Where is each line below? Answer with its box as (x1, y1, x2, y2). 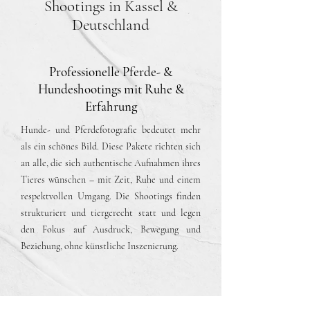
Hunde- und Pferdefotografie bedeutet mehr (21, 124, 201, 136)
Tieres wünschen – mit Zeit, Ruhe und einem (21, 174, 201, 185)
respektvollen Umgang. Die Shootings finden (21, 190, 201, 202)
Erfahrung (84, 98, 137, 114)
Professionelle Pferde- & (49, 64, 172, 80)
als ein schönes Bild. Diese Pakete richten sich (21, 140, 201, 152)
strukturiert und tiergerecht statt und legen (21, 207, 201, 219)
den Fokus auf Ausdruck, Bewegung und (21, 224, 201, 235)
